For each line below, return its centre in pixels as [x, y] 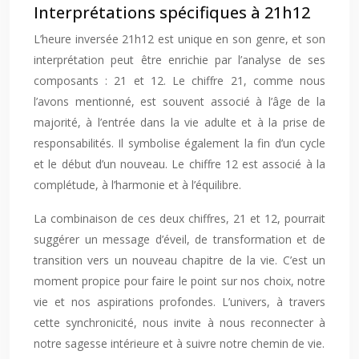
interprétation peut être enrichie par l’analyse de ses [179, 60]
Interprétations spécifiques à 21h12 [172, 12]
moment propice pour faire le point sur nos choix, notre [179, 281]
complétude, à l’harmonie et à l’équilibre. [137, 185]
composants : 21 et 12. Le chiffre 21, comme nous [179, 81]
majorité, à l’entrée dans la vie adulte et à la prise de [179, 122]
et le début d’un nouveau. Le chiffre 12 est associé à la [179, 164]
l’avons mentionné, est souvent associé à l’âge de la [179, 101]
